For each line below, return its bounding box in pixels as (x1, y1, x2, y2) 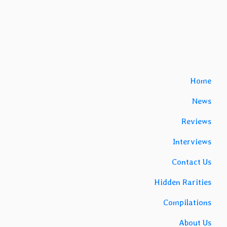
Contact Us (172, 157, 211, 167)
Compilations (163, 198, 211, 208)
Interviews (173, 137, 211, 147)
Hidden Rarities (154, 177, 211, 187)
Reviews (181, 117, 211, 127)
